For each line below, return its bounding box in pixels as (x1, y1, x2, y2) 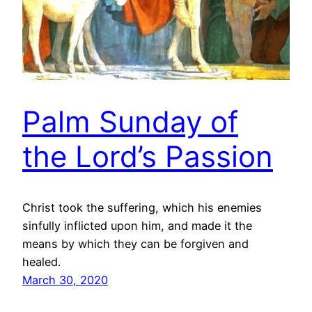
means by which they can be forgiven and (22, 237, 249, 251)
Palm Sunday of (22, 104, 238, 140)
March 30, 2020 (22, 273, 108, 288)
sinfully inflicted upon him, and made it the (22, 219, 252, 233)
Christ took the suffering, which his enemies (22, 201, 262, 215)
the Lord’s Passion (22, 139, 273, 175)
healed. (22, 255, 61, 270)
